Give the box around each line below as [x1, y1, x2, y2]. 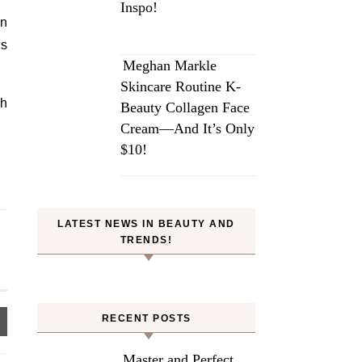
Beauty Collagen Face [120, 99, 250, 116]
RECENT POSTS [101, 313, 192, 324]
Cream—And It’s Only [120, 120, 255, 137]
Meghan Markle [123, 57, 217, 74]
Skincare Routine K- [120, 78, 241, 95]
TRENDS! [120, 234, 173, 246]
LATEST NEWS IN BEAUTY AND [57, 218, 235, 229]
